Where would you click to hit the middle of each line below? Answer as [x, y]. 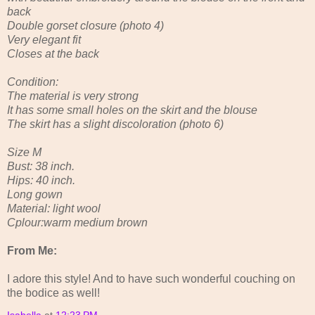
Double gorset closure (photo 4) [85, 25]
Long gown [35, 194]
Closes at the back [53, 53]
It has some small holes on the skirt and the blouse [132, 110]
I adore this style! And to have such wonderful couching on [151, 278]
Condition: [33, 82]
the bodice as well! [53, 292]
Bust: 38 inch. [41, 166]
